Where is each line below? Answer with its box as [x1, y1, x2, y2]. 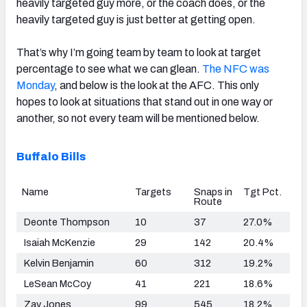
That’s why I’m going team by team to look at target [16, 46, 261, 58]
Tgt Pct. [243, 186, 282, 197]
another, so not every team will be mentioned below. [16, 112, 260, 124]
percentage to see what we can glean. [16, 62, 202, 75]
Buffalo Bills [16, 150, 86, 162]
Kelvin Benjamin [22, 257, 94, 269]
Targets [135, 186, 171, 197]
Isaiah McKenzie [22, 236, 95, 248]
